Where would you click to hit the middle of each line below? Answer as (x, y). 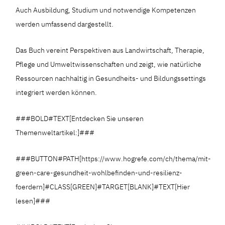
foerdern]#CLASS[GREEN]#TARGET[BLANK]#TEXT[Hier (103, 187)
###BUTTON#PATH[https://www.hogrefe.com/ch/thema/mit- (114, 158)
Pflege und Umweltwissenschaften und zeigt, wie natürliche (109, 64)
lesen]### (33, 201)
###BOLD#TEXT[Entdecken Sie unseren (80, 118)
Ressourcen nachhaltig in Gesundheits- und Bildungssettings (111, 78)
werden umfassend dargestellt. (65, 24)
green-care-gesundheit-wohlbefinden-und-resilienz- (99, 173)
